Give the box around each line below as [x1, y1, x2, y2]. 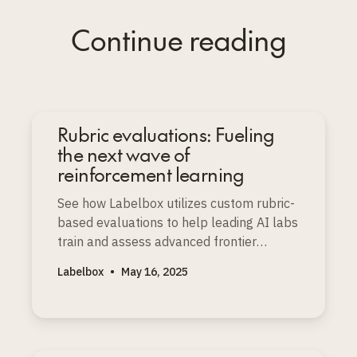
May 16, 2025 [121, 265, 188, 280]
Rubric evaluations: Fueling [57, 120, 275, 148]
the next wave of [57, 140, 190, 168]
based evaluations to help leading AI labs [57, 214, 298, 231]
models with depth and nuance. [57, 253, 237, 269]
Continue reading [70, 19, 287, 60]
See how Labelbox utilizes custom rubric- [57, 195, 295, 212]
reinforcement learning [57, 160, 245, 188]
